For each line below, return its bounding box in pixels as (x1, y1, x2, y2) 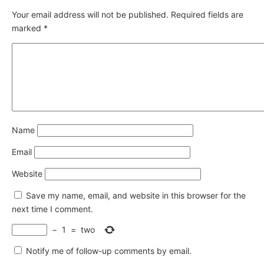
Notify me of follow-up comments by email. (26, 245, 192, 256)
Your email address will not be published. (12, 9, 169, 19)
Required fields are (171, 9, 243, 19)
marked (12, 22, 44, 33)
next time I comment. (12, 203, 93, 214)
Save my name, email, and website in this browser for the (26, 190, 246, 200)
